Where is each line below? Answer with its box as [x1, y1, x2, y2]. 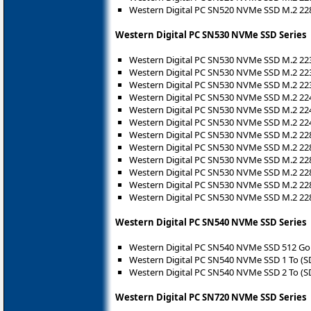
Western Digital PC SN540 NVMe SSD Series [115, 215, 306, 228]
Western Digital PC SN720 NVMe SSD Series [115, 290, 306, 303]
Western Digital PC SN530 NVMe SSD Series [115, 28, 306, 41]
